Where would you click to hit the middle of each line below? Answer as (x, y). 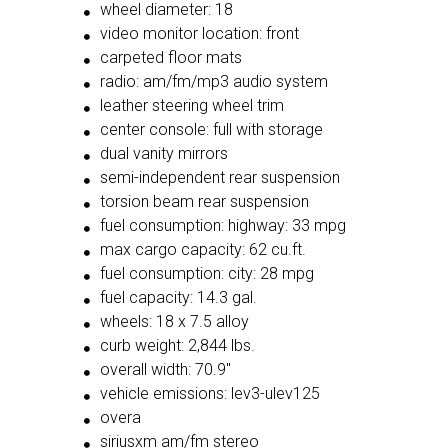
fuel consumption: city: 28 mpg (206, 274)
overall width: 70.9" (165, 370)
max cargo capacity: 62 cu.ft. (202, 250)
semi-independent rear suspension (219, 178)
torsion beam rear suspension (204, 202)
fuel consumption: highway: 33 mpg (222, 226)
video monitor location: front (199, 34)
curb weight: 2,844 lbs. (177, 346)
